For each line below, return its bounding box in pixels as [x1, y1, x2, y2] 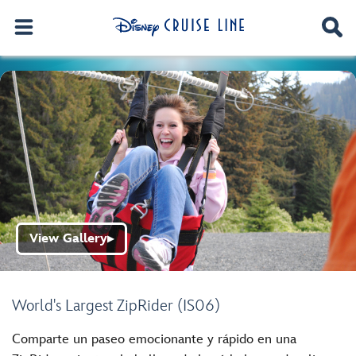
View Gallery [29, 231, 107, 246]
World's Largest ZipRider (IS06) [12, 296, 220, 315]
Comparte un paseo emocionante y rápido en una [12, 331, 296, 347]
